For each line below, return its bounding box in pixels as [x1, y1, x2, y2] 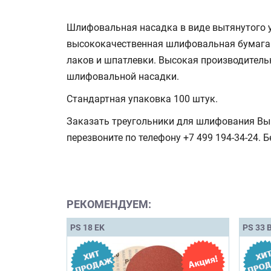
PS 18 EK [70, 222, 105, 232]
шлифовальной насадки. [67, 70, 179, 82]
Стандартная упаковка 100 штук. [67, 93, 218, 105]
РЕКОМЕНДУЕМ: [67, 197, 151, 211]
